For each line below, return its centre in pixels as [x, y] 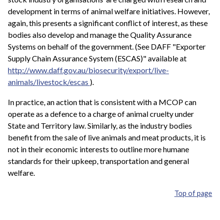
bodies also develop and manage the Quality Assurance [100, 34]
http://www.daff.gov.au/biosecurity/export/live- [88, 70]
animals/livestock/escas [49, 82]
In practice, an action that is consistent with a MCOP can [102, 102]
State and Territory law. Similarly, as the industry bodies [100, 126]
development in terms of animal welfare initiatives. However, [109, 11]
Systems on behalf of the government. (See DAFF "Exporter [107, 46]
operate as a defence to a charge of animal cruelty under [101, 114]
